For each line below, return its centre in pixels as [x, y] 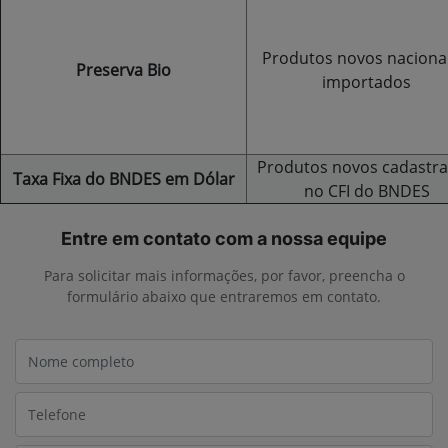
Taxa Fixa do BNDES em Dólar [123, 179]
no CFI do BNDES [366, 191]
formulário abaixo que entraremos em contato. [224, 297]
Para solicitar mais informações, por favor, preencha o [224, 276]
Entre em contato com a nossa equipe [224, 239]
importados [366, 82]
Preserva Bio [123, 70]
